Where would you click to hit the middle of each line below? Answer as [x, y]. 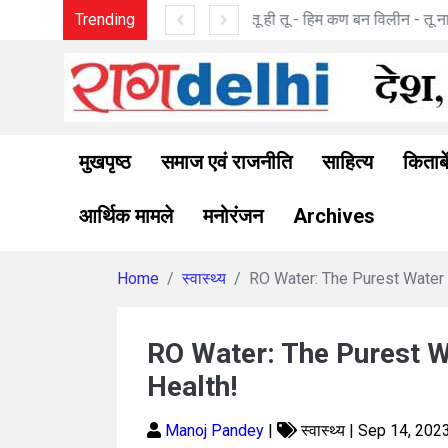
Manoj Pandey [216, 430]
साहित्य [347, 162]
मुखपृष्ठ [105, 162]
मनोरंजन [233, 216]
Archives [334, 216]
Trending [105, 19]
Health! [192, 386]
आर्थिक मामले [126, 216]
